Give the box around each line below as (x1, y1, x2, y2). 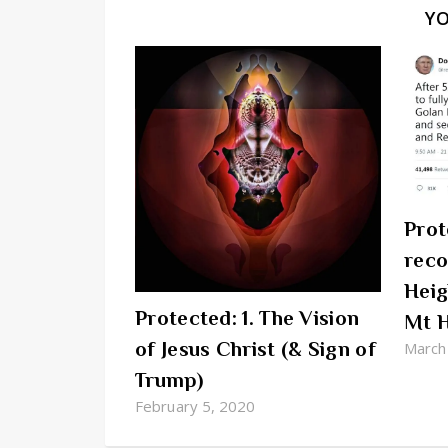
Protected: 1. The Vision (135, 305, 360, 330)
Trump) (135, 367, 203, 392)
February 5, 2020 (135, 395, 256, 416)
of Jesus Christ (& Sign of (135, 336, 376, 361)
